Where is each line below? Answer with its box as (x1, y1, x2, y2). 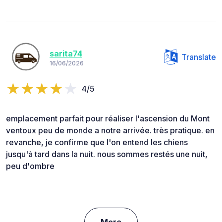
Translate (181, 52, 216, 62)
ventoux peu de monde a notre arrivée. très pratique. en (6, 125, 215, 136)
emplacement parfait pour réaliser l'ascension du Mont (6, 113, 210, 124)
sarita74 (50, 48, 82, 58)
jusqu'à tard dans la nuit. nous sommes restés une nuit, (6, 149, 208, 160)
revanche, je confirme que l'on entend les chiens (6, 137, 188, 148)
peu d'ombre (6, 161, 55, 171)
